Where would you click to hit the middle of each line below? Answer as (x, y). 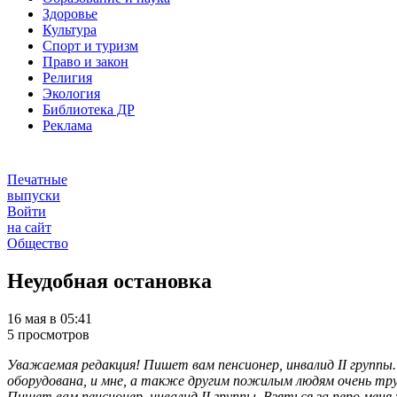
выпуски (34, 196)
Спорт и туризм (90, 46)
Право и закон (86, 62)
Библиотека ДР (89, 110)
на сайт (29, 228)
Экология (71, 94)
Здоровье (70, 14)
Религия (67, 78)
